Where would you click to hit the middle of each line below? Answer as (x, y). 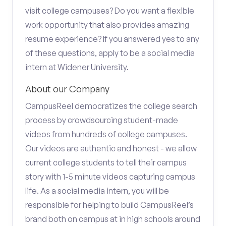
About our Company (67, 89)
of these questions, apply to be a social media (110, 53)
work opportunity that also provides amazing (107, 25)
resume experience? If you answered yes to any (112, 39)
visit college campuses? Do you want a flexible (110, 11)
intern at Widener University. (77, 67)
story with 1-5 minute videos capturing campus (110, 177)
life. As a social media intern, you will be (97, 191)
